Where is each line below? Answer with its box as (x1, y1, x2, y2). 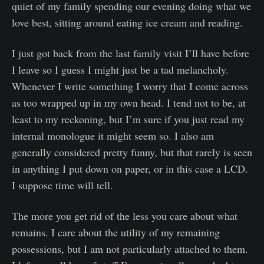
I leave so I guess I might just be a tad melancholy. (12, 62, 229, 77)
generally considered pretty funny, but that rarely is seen (12, 145, 252, 159)
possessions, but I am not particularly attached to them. (12, 242, 248, 256)
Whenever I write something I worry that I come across (12, 79, 248, 93)
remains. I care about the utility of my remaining (12, 225, 220, 239)
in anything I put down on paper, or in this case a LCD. (12, 161, 248, 176)
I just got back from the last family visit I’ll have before (12, 46, 249, 60)
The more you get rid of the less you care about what (12, 209, 237, 223)
